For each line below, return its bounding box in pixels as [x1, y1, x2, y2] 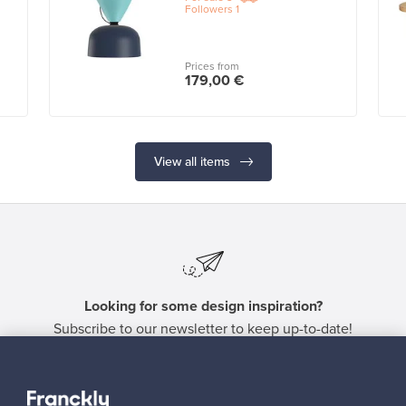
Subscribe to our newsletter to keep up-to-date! [53, 320, 353, 339]
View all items [153, 153, 234, 169]
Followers [184, 3, 233, 16]
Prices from [184, 59, 239, 72]
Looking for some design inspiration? [83, 297, 323, 316]
